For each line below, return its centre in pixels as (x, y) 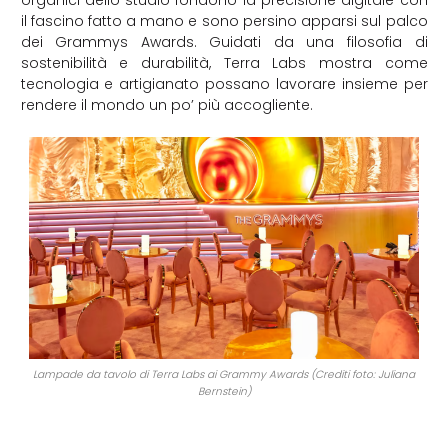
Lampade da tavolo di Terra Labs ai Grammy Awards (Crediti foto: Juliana (224, 375)
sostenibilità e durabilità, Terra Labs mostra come (224, 62)
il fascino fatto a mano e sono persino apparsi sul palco (224, 20)
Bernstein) (224, 392)
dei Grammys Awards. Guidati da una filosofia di (224, 41)
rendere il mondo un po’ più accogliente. (166, 104)
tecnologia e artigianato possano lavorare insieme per (224, 83)
